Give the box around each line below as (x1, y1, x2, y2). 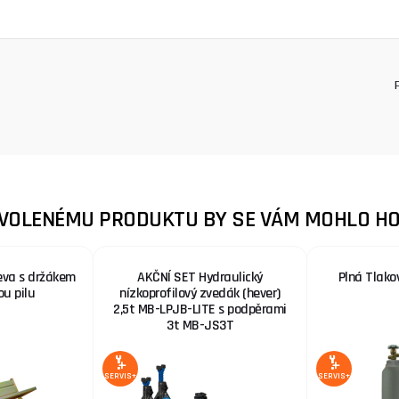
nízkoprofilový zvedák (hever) (119, 284, 281, 303)
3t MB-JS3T (167, 316, 233, 335)
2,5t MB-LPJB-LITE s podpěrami (113, 300, 287, 319)
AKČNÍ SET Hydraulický (137, 268, 263, 287)
